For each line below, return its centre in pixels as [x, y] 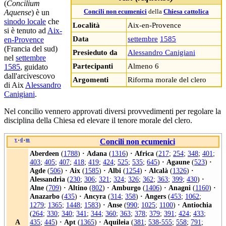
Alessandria [47, 179]
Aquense [18, 13]
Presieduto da [95, 52]
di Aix [15, 85]
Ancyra [95, 196]
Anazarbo [45, 196]
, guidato [34, 67]
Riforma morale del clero [167, 80]
